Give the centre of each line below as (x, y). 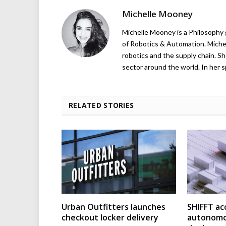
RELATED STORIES (101, 105)
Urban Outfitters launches (114, 207)
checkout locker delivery (110, 218)
